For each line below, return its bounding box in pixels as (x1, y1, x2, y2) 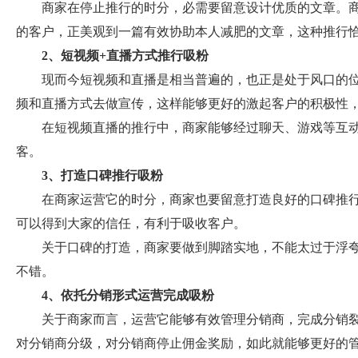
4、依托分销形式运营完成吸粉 (42, 288, 214, 302)
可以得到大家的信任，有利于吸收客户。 (16, 216, 246, 230)
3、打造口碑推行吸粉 (42, 168, 163, 182)
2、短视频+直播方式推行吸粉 (42, 48, 209, 62)
